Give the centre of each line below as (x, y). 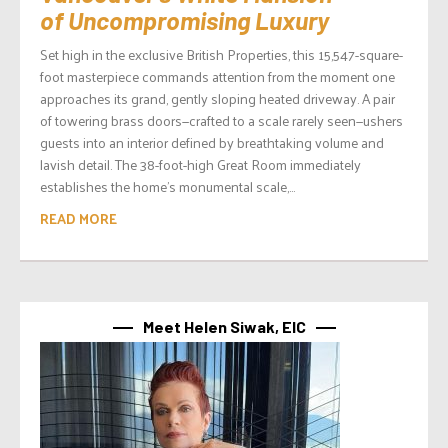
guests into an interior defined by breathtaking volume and (212, 142)
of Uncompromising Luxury (184, 19)
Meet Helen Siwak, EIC (224, 326)
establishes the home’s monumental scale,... (167, 186)
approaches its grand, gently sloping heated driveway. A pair (217, 98)
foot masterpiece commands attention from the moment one (217, 76)
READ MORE (78, 218)
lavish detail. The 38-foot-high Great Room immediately (200, 164)
